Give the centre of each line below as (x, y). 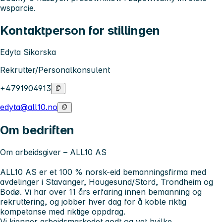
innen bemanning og (162, 192)
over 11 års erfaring (86, 192)
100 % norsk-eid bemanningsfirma (123, 172)
